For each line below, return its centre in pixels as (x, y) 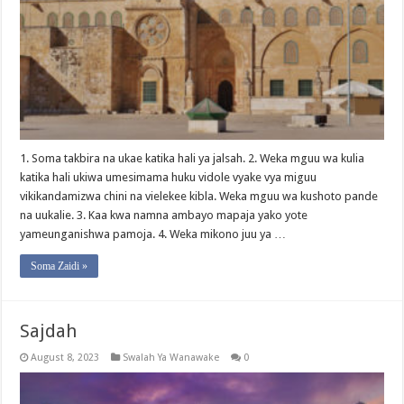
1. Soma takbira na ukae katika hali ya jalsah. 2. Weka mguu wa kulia (193, 158)
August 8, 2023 (65, 358)
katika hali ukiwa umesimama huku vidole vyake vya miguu (169, 177)
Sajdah (49, 331)
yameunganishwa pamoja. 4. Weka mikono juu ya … (153, 234)
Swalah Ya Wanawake (171, 358)
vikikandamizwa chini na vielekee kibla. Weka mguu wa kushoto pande (199, 196)
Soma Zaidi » (60, 266)
